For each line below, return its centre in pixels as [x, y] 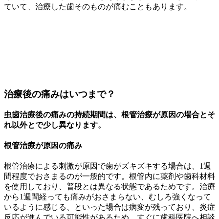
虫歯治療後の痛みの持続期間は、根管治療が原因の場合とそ [109, 114]
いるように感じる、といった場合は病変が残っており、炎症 [109, 207]
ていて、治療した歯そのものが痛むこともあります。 [98, 7]
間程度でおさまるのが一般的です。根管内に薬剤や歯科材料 [109, 176]
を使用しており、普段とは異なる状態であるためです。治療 [109, 187]
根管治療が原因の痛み [43, 146]
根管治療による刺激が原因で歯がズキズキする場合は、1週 [108, 166]
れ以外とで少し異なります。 [55, 125]
